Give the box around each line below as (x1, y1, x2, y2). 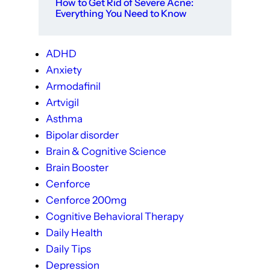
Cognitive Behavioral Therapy (46, 210, 184, 222)
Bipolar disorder (46, 128, 119, 141)
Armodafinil (46, 80, 101, 92)
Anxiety (46, 63, 82, 76)
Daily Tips (46, 242, 91, 255)
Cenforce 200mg (46, 193, 127, 206)
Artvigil (46, 96, 79, 108)
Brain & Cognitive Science (46, 145, 166, 157)
